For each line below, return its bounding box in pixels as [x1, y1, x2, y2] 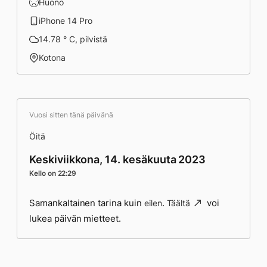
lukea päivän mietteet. [29, 213, 122, 224]
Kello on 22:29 [29, 169, 77, 178]
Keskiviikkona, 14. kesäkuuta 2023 [29, 153, 206, 166]
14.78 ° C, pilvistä [39, 34, 107, 44]
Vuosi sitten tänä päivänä [29, 110, 113, 119]
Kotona [39, 52, 66, 63]
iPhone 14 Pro [39, 15, 92, 26]
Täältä [166, 198, 191, 208]
